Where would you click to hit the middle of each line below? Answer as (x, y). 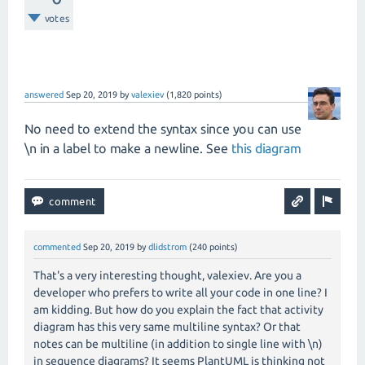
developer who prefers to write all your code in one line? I (180, 293)
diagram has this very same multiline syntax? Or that (167, 327)
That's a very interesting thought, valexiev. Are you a (167, 276)
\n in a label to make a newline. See (128, 148)
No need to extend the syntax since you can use (163, 129)
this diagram (266, 148)
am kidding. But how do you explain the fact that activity (178, 310)
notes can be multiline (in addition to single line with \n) (178, 344)
